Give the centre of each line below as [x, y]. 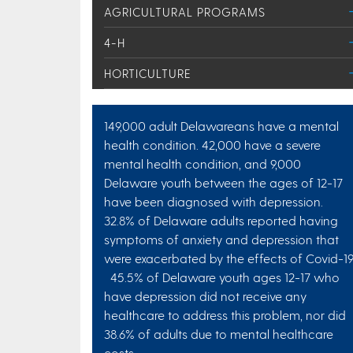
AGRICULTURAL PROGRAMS [185, 12]
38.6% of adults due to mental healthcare [219, 334]
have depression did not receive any [205, 296]
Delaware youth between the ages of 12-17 [223, 182]
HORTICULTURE [148, 73]
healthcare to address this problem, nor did [225, 315]
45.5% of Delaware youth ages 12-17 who [222, 277]
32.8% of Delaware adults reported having [221, 220]
